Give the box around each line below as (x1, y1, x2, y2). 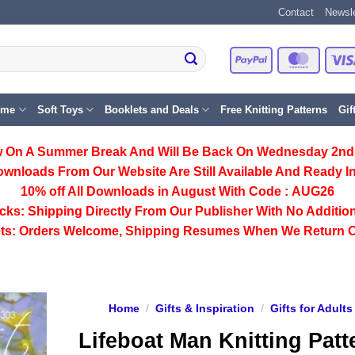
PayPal (265, 52, 301, 65)
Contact (278, 6, 314, 18)
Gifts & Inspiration (155, 303, 254, 315)
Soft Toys (36, 104, 83, 116)
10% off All (21, 185, 86, 198)
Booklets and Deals (104, 104, 199, 116)
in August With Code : (155, 185, 292, 198)
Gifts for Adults (269, 303, 353, 315)
